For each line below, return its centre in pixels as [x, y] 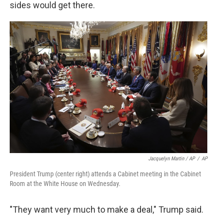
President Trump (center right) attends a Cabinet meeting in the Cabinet [105, 174]
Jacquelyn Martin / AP [171, 158]
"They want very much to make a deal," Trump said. [107, 209]
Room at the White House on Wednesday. [65, 183]
